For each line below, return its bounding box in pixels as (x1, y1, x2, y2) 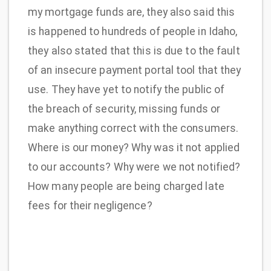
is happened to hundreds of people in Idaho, (28, 25, 238, 38)
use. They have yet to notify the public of (28, 83, 225, 96)
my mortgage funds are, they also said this (28, 5, 235, 18)
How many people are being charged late (28, 180, 224, 192)
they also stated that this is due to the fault (28, 44, 240, 57)
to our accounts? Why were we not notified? (28, 160, 241, 173)
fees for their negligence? (28, 199, 152, 212)
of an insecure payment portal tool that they (28, 64, 241, 76)
